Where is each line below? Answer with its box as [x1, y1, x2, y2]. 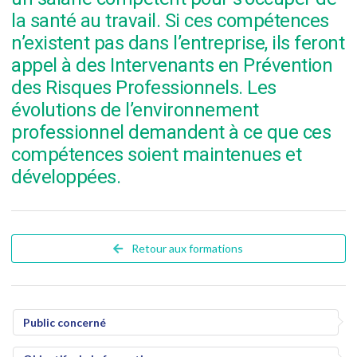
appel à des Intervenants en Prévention [11, 54, 332, 77]
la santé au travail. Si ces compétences [11, 10, 329, 33]
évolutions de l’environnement [11, 99, 259, 122]
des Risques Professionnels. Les [11, 76, 277, 100]
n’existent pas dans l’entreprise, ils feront [11, 32, 344, 55]
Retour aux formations [129, 241, 244, 256]
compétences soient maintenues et [11, 143, 301, 167]
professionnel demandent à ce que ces [11, 121, 331, 144]
